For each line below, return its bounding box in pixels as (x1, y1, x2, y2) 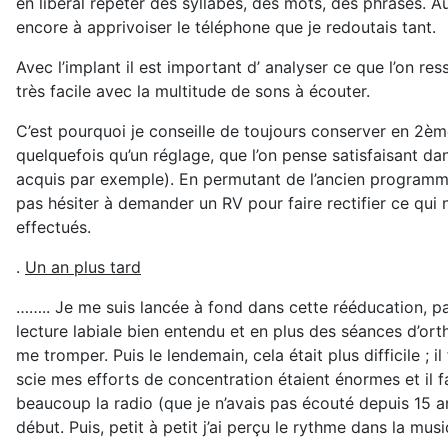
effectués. (16, 217, 91, 238)
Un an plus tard (25, 257, 141, 278)
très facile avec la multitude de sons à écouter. (16, 81, 370, 102)
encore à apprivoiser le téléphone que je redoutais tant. (16, 17, 436, 38)
